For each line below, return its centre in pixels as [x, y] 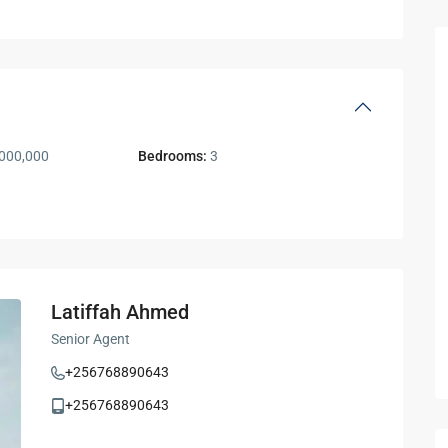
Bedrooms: [173, 156]
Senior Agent [90, 339]
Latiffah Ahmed [120, 312]
